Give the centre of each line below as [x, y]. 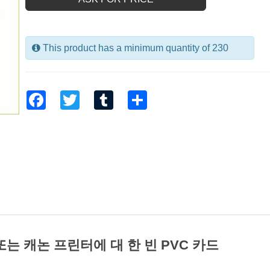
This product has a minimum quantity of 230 [135, 48]
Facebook [67, 95]
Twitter [94, 95]
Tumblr [128, 95]
